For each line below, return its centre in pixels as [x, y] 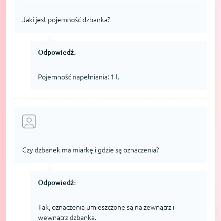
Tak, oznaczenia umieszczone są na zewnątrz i [106, 207]
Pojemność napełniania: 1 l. [79, 77]
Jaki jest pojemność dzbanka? [66, 19]
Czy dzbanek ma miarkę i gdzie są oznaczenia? [91, 150]
